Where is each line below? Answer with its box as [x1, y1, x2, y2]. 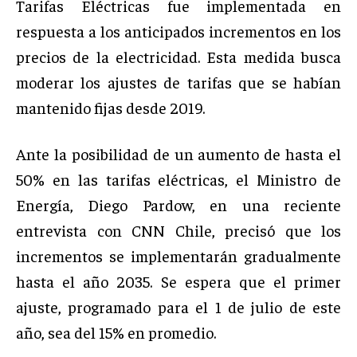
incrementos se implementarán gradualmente [16, 245, 341, 265]
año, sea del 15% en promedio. [16, 321, 216, 342]
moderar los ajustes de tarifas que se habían [16, 71, 341, 92]
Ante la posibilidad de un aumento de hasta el [16, 143, 341, 163]
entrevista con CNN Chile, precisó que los [16, 219, 341, 240]
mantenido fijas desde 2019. [16, 96, 205, 117]
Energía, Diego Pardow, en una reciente [16, 194, 341, 214]
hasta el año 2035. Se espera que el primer [16, 270, 341, 291]
